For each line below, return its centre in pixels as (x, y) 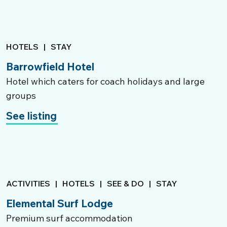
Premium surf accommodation (69, 218)
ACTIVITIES (28, 183)
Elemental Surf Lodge (60, 203)
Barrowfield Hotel (50, 66)
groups (21, 96)
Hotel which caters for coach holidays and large (105, 81)
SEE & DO (125, 183)
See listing (31, 116)
